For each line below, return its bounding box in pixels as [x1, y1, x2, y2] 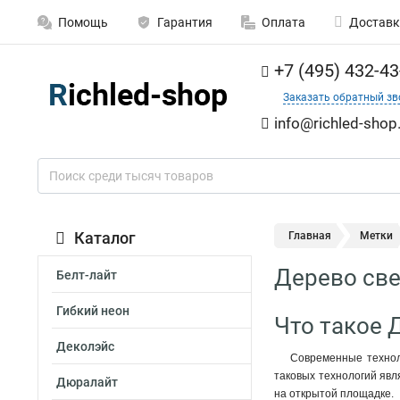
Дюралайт [56, 375, 118, 389]
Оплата [262, 15, 305, 29]
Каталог [74, 229, 136, 247]
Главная [288, 229, 331, 242]
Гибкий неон [56, 304, 129, 318]
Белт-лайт [56, 268, 117, 282]
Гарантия [157, 15, 212, 29]
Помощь [58, 15, 108, 29]
